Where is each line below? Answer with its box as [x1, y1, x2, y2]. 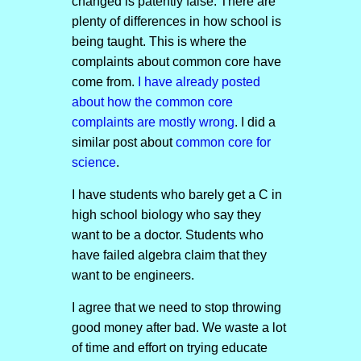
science [71, 156, 116, 169]
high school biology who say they [71, 208, 261, 222]
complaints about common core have [71, 55, 281, 68]
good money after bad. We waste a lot [71, 321, 286, 334]
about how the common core [71, 95, 233, 109]
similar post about [71, 135, 176, 149]
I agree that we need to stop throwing [71, 301, 281, 314]
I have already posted [137, 75, 260, 89]
